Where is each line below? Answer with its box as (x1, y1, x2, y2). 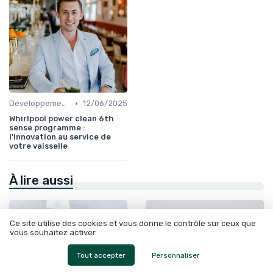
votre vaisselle (9, 141, 68, 151)
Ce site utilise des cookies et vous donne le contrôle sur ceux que (10, 219, 256, 229)
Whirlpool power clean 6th (9, 114, 114, 123)
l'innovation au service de (9, 132, 111, 141)
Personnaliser (152, 250, 200, 260)
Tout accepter (76, 250, 126, 260)
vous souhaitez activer (10, 228, 96, 238)
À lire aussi (9, 173, 73, 188)
